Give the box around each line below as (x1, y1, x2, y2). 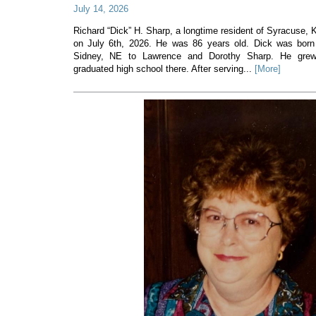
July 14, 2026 (73, 3, 128, 14)
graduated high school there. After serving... (73, 63, 255, 74)
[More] (254, 63, 281, 74)
